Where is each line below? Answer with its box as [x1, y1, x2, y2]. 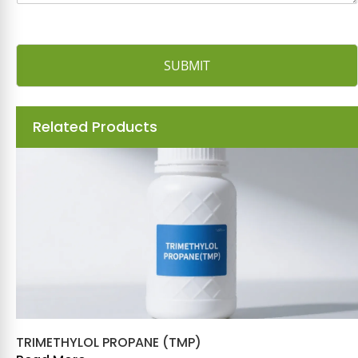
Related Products [33, 117, 157, 137]
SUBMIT [164, 57, 210, 75]
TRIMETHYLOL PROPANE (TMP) [16, 333, 201, 352]
